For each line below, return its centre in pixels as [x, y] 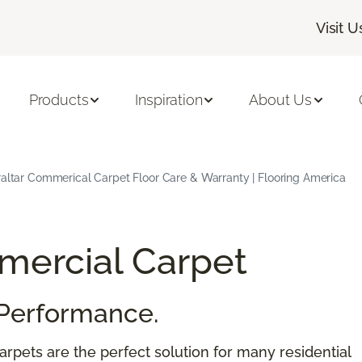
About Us [281, 100]
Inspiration [169, 100]
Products [59, 100]
